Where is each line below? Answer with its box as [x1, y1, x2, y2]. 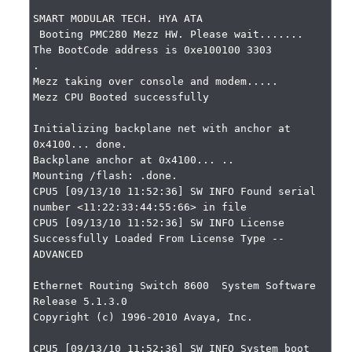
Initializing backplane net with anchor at [33, 123, 291, 134]
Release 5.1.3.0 [33, 295, 128, 307]
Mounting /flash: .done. [33, 170, 178, 181]
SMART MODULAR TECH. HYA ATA [33, 13, 203, 24]
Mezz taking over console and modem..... [33, 75, 279, 87]
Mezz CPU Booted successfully [33, 91, 210, 103]
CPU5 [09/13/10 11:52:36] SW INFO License [33, 217, 285, 229]
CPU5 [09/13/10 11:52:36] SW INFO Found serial [33, 185, 317, 197]
